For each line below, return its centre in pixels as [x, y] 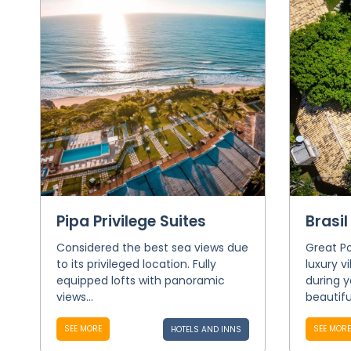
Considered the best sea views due [152, 248]
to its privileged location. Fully [136, 264]
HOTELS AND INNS [206, 329]
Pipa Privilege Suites [131, 221]
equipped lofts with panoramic [140, 280]
